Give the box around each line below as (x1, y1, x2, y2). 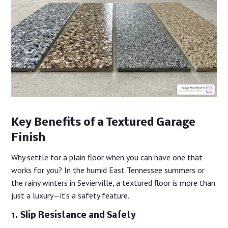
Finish (11, 132, 46, 145)
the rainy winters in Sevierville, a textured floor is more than (11, 178, 216, 188)
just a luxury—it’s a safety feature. (11, 190, 130, 201)
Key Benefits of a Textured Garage (11, 117, 196, 129)
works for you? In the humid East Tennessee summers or (11, 165, 205, 176)
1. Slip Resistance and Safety (11, 211, 136, 221)
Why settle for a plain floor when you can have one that (11, 152, 203, 163)
